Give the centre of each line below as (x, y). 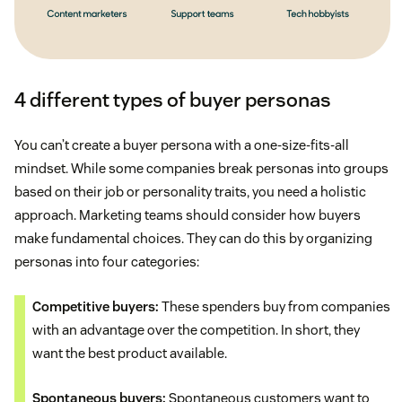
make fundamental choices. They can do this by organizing (193, 238)
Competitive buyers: (96, 306)
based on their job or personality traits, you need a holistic (190, 191)
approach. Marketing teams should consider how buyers (188, 214)
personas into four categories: (107, 261)
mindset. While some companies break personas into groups (201, 168)
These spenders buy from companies (275, 306)
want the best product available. (130, 353)
